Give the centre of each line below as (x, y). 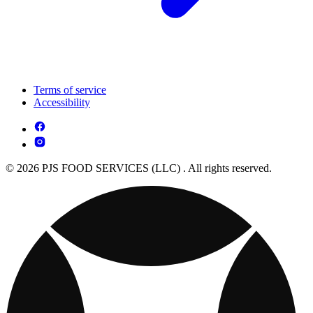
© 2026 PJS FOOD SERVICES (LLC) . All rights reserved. (139, 168)
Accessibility (62, 102)
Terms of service (70, 89)
